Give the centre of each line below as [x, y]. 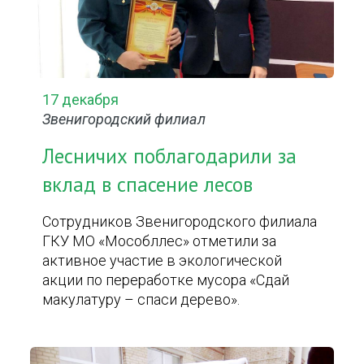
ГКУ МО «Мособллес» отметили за [160, 241]
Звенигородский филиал [124, 119]
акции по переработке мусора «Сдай [166, 280]
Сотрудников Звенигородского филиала [180, 221]
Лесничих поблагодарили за [170, 156]
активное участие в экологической [162, 260]
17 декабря [81, 100]
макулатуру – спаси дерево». [141, 299]
